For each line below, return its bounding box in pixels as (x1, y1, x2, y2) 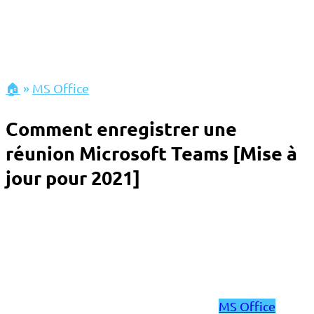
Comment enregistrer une (6, 116, 237, 141)
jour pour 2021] (6, 165, 140, 190)
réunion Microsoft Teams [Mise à (6, 141, 297, 165)
